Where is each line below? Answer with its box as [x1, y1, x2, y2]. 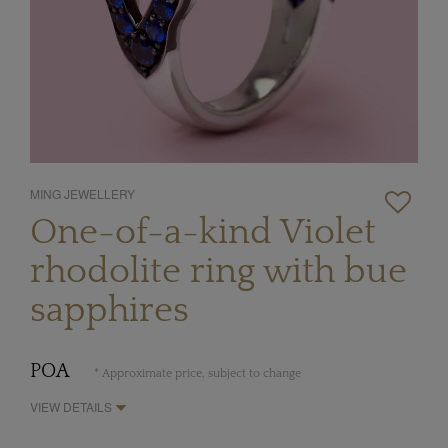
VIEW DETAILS [30, 397, 115, 415]
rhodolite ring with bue [30, 250, 407, 291]
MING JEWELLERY [30, 184, 135, 202]
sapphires [30, 289, 189, 330]
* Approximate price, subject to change [94, 366, 301, 380]
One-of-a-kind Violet [30, 211, 376, 252]
